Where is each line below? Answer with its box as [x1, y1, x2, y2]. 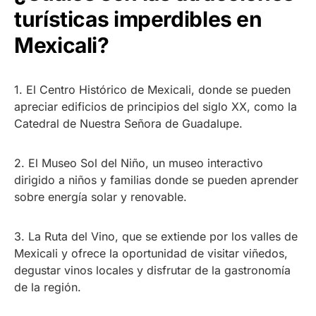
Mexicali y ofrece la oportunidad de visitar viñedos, [14, 245, 288, 260]
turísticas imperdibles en [14, 6, 262, 32]
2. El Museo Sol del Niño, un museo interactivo [14, 155, 263, 170]
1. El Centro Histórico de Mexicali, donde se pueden [14, 82, 291, 97]
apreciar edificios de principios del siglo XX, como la [14, 99, 297, 114]
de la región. [14, 279, 81, 294]
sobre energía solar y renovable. [14, 189, 187, 204]
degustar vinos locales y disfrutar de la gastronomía [14, 262, 291, 277]
